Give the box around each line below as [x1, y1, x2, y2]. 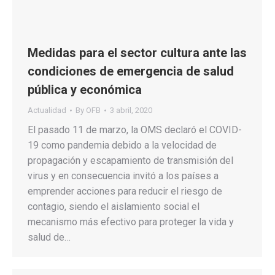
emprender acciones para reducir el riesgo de [28, 185, 222, 197]
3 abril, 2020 [110, 105, 152, 115]
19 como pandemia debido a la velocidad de [28, 139, 217, 151]
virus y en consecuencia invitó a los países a [28, 169, 219, 182]
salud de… [28, 231, 71, 243]
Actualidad [28, 105, 66, 115]
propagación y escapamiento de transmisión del [28, 154, 233, 166]
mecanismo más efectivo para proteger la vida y [28, 215, 234, 228]
